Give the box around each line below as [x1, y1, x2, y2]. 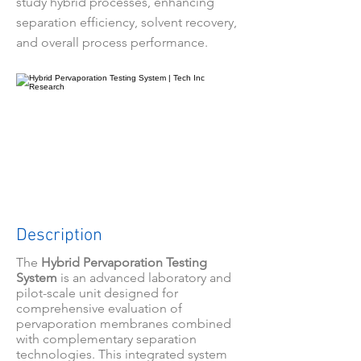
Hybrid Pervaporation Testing [41, 255, 207, 270]
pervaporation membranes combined [16, 316, 231, 331]
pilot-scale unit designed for [16, 285, 178, 301]
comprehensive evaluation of [16, 301, 182, 316]
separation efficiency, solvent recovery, [16, 15, 237, 30]
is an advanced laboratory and [57, 270, 231, 285]
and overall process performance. [16, 35, 208, 50]
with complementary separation [16, 331, 197, 346]
